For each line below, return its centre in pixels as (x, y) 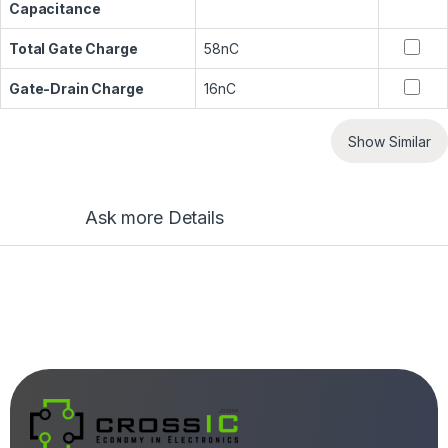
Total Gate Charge (73, 49)
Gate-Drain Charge (76, 89)
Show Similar (389, 141)
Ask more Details (154, 218)
